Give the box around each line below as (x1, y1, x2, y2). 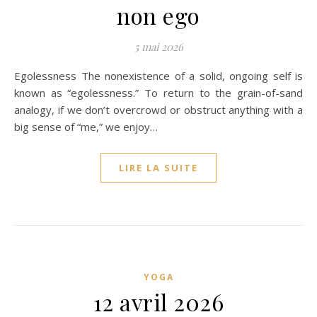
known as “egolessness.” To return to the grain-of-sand (14, 86, 303, 100)
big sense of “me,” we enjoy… (14, 120, 158, 134)
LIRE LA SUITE (119, 161, 198, 174)
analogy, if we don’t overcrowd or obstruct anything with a (14, 103, 303, 117)
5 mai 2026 (134, 40, 183, 54)
